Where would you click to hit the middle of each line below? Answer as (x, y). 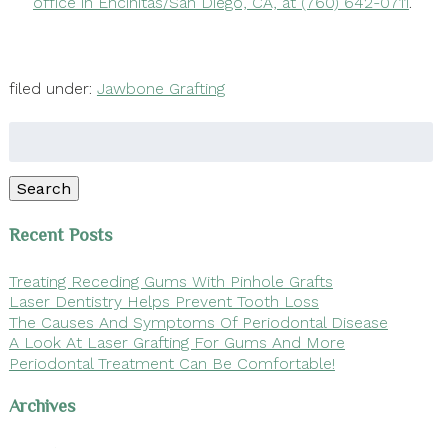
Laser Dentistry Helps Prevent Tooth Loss (163, 301)
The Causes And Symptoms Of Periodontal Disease (198, 322)
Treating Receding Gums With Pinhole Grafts (170, 281)
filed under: (52, 89)
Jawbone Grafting (160, 89)
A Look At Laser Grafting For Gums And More (176, 342)
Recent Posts (60, 234)
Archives (41, 406)
